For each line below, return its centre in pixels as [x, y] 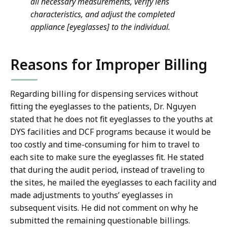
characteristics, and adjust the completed [103, 14]
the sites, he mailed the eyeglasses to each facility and [113, 183]
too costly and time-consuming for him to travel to [105, 145]
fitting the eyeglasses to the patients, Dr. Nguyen [103, 107]
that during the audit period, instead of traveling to [107, 170]
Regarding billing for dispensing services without [104, 94]
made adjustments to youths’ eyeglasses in [91, 195]
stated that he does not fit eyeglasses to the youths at [111, 119]
